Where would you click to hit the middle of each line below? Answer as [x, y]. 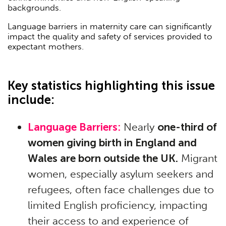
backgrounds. [34, 7]
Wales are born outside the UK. [103, 158]
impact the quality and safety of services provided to [110, 36]
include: [31, 99]
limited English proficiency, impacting [118, 205]
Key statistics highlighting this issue [111, 85]
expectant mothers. [46, 46]
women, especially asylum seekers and [121, 174]
